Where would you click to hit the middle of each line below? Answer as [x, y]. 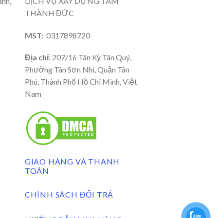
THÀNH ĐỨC [49, 13]
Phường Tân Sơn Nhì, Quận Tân [77, 70]
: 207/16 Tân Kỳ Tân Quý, [90, 57]
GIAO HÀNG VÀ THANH [72, 161]
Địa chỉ [36, 57]
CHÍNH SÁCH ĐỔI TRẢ [69, 194]
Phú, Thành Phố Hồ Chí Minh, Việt [81, 82]
